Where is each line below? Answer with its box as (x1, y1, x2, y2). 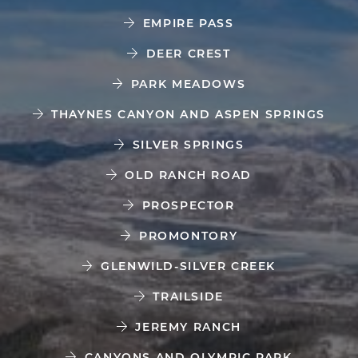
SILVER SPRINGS (132, 137, 245, 152)
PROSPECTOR (141, 198, 235, 213)
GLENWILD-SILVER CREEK (101, 259, 276, 273)
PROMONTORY (139, 229, 238, 243)
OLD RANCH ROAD (125, 168, 252, 182)
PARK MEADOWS (130, 77, 246, 91)
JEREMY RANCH (135, 320, 241, 334)
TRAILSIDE (153, 289, 224, 304)
